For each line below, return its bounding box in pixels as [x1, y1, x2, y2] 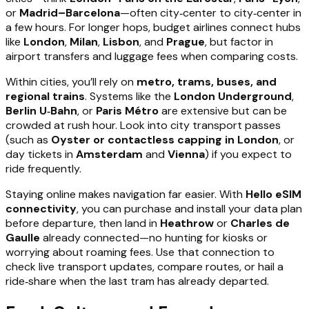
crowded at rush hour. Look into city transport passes [6, 117, 281, 132]
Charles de [230, 215, 290, 230]
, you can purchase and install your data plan [77, 201, 302, 216]
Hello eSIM [246, 186, 301, 201]
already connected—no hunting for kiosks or [40, 230, 268, 245]
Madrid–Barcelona [19, 5, 120, 20]
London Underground [174, 88, 292, 103]
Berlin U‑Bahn [6, 103, 77, 118]
